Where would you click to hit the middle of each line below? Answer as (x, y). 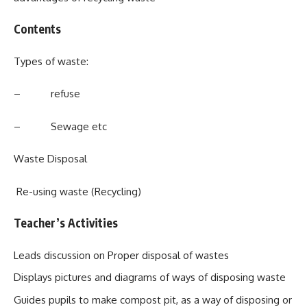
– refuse (47, 94)
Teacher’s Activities (77, 223)
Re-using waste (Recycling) (99, 191)
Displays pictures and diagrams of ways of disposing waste (150, 277)
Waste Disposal (50, 159)
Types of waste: (65, 61)
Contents (37, 29)
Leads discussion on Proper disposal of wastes (121, 255)
